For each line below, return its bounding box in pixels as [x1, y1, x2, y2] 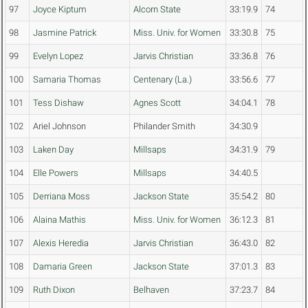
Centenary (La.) [133, 74, 192, 85]
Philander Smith [133, 121, 195, 132]
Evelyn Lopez [33, 51, 83, 62]
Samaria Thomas [33, 74, 101, 85]
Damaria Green [33, 261, 92, 272]
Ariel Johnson [33, 121, 86, 132]
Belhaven [133, 285, 169, 296]
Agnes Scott [133, 98, 181, 109]
